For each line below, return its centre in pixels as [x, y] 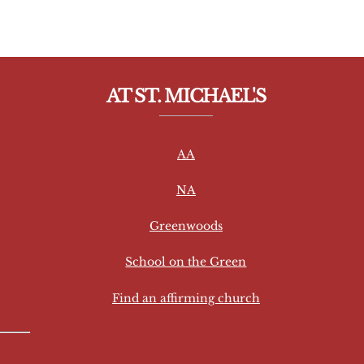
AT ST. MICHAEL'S [186, 96]
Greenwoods [186, 226]
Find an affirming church [186, 298]
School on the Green [186, 262]
